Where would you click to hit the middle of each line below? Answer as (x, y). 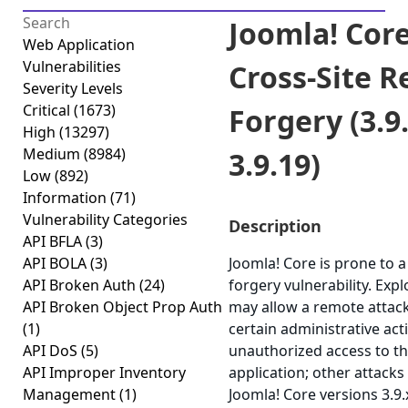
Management (71, 394)
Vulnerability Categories (105, 219)
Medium (53, 154)
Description (275, 226)
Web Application (79, 45)
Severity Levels (73, 88)
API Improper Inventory (104, 372)
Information (66, 198)
